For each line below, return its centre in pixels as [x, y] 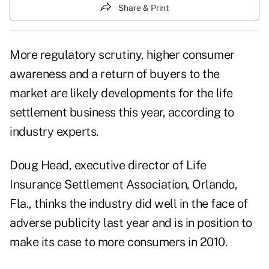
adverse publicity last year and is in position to [131, 223]
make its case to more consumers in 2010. [118, 242]
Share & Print [144, 8]
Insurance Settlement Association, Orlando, [123, 185]
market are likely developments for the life [121, 93]
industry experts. [54, 132]
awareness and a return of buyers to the [115, 74]
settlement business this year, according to [122, 113]
